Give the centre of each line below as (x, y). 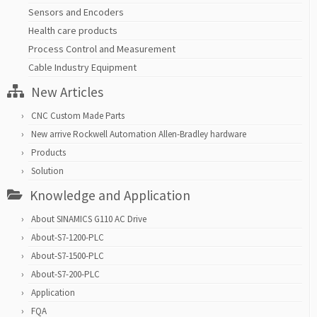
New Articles (67, 92)
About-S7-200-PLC (65, 275)
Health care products (73, 31)
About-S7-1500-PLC (68, 256)
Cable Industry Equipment (82, 68)
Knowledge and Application (110, 196)
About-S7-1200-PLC (68, 238)
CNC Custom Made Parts (78, 116)
